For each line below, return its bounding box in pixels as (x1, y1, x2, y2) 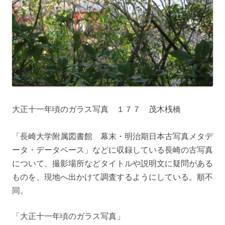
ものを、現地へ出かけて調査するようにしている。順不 (12, 171, 213, 183)
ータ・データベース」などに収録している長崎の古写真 (12, 144, 213, 156)
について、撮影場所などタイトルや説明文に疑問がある (12, 158, 213, 169)
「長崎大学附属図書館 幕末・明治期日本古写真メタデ (12, 131, 213, 142)
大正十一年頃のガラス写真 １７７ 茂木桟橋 (12, 103, 181, 115)
